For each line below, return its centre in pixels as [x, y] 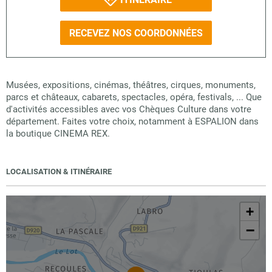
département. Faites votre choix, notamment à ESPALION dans [132, 121]
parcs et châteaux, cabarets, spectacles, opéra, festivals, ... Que [134, 97]
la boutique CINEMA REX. [58, 134]
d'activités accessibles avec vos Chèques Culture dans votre [129, 109]
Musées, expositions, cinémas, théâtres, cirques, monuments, [131, 85]
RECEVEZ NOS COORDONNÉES [136, 33]
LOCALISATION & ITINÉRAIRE [59, 172]
